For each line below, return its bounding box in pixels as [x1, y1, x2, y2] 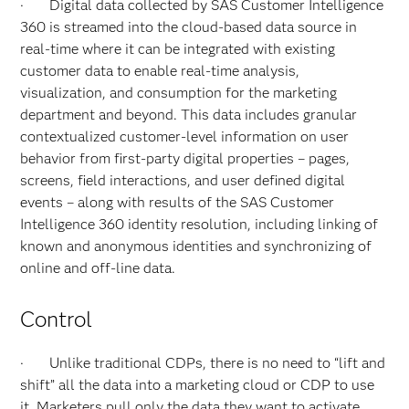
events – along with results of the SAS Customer [20, 194, 335, 211]
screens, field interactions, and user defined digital [20, 172, 346, 189]
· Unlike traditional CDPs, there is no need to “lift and [20, 354, 386, 372]
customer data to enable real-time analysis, [20, 62, 300, 79]
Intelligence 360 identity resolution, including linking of [20, 215, 379, 233]
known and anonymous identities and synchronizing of [20, 237, 372, 255]
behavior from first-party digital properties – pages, [20, 150, 351, 167]
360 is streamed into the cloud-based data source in [20, 18, 358, 36]
